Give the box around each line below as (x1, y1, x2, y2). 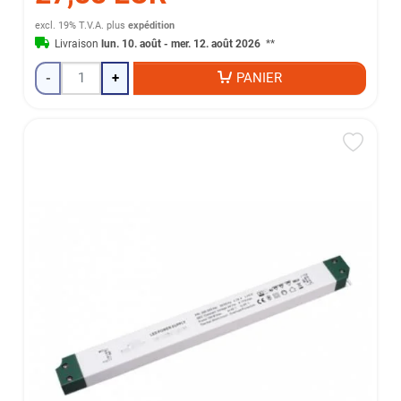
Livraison (55, 38, 102, 51)
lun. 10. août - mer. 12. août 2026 (101, 38, 264, 51)
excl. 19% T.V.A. (35, 20, 105, 32)
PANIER (236, 70, 283, 87)
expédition (128, 20, 175, 32)
